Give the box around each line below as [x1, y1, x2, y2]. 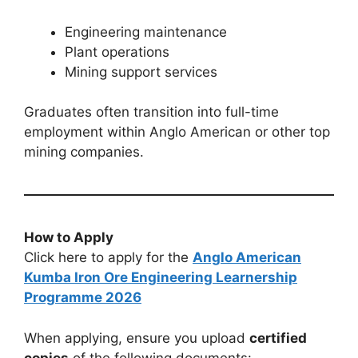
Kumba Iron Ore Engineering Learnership [24, 269, 297, 286]
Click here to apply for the [24, 249, 193, 266]
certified [249, 329, 307, 346]
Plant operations [65, 43, 169, 60]
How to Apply [24, 229, 113, 246]
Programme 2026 [24, 289, 141, 306]
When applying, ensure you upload [24, 329, 249, 346]
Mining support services [65, 63, 217, 80]
